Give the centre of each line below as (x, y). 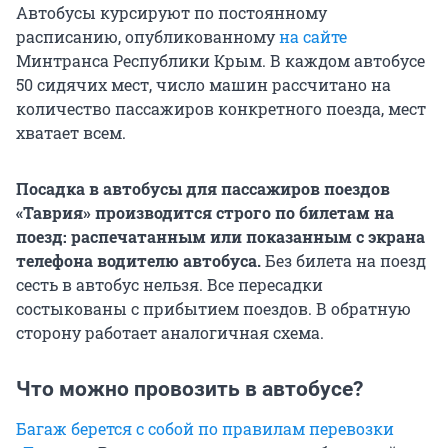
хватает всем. (71, 133)
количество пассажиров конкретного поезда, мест (221, 109)
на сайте (313, 37)
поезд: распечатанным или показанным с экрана (220, 237)
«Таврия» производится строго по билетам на (205, 213)
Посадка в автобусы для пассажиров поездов (203, 189)
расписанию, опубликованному (147, 37)
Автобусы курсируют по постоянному (171, 13)
